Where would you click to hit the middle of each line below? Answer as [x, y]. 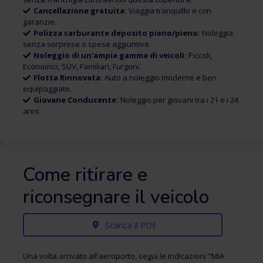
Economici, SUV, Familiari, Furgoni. [82, 66]
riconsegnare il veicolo [116, 197]
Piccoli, [199, 55]
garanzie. [40, 22]
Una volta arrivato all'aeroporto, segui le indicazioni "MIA [124, 256]
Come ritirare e [85, 175]
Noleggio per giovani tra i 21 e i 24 [178, 100]
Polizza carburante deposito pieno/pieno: [117, 33]
